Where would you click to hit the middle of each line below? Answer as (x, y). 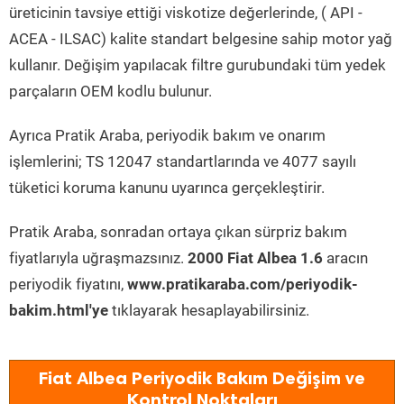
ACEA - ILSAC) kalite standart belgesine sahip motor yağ (201, 39)
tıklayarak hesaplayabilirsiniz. (209, 310)
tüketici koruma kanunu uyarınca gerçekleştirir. (167, 188)
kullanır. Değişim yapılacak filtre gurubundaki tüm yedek (197, 65)
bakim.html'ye (59, 310)
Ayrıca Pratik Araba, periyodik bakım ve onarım (167, 135)
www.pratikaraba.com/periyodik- (243, 284)
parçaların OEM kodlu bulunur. (110, 91)
